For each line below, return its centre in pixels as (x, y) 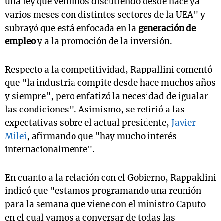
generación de (167, 28)
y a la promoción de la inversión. (104, 41)
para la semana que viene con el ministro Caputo (105, 204)
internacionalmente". (50, 149)
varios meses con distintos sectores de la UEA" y (105, 15)
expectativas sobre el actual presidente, (87, 123)
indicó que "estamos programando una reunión (103, 191)
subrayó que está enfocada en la (72, 28)
